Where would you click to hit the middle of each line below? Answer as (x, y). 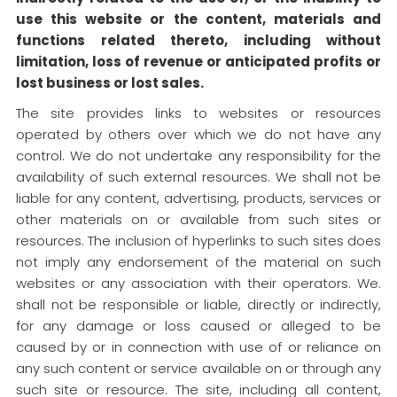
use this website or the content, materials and (198, 19)
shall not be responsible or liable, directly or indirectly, (198, 304)
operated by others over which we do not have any (198, 134)
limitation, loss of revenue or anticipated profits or (198, 62)
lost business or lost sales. (110, 83)
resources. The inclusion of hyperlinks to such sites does (198, 241)
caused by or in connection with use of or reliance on (198, 347)
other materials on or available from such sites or (198, 219)
